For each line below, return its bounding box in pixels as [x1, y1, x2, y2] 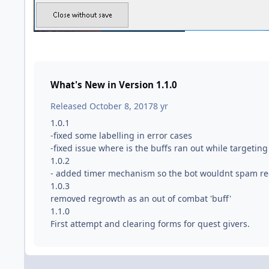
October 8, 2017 [89, 100, 153, 112]
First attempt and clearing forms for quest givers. [50, 217, 250, 229]
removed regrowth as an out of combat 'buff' [50, 192, 231, 204]
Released [50, 100, 89, 112]
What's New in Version [50, 78, 156, 91]
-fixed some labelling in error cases [50, 129, 192, 141]
